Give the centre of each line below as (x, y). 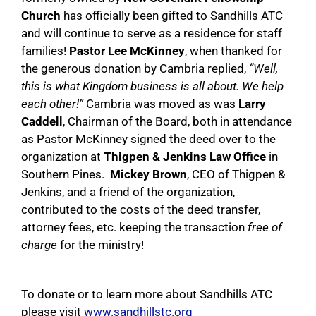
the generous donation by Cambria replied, (135, 68)
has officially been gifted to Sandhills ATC (172, 15)
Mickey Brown (147, 174)
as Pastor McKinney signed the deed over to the (148, 139)
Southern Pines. (64, 174)
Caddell (42, 121)
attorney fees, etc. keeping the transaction (134, 227)
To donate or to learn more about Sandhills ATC (147, 294)
